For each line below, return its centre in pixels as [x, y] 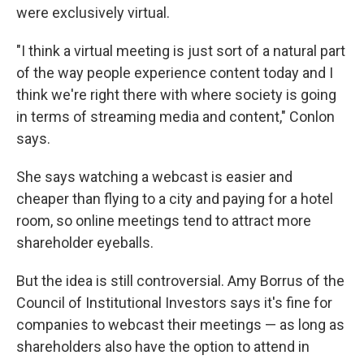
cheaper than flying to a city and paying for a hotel [175, 199]
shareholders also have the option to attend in [163, 347]
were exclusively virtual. [93, 13]
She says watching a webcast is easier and [154, 177]
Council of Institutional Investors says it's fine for [174, 303]
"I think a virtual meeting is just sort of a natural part [181, 51]
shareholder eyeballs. [85, 243]
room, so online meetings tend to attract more [164, 221]
